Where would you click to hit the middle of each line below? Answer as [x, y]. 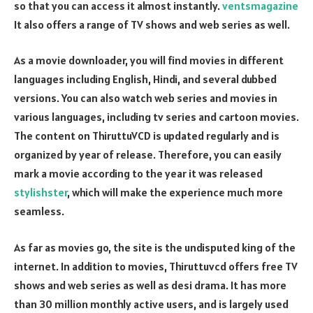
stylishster [41, 192]
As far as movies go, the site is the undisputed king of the [155, 247]
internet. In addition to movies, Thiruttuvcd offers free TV [156, 266]
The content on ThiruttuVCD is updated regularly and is [147, 136]
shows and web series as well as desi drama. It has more [150, 285]
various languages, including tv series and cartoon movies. [156, 117]
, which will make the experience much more [175, 192]
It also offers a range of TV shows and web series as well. [152, 24]
